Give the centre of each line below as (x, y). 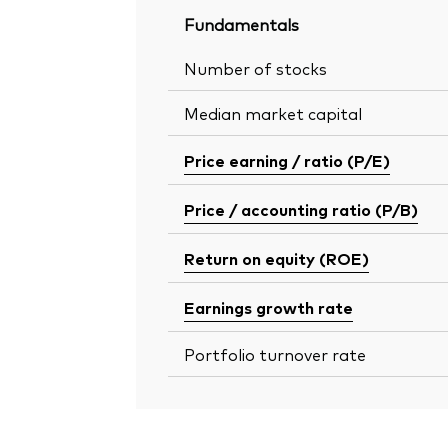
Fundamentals (241, 24)
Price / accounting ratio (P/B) (301, 209)
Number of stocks (255, 68)
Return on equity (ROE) (276, 258)
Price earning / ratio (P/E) (287, 160)
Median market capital (273, 113)
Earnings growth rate (268, 307)
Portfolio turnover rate (275, 354)
